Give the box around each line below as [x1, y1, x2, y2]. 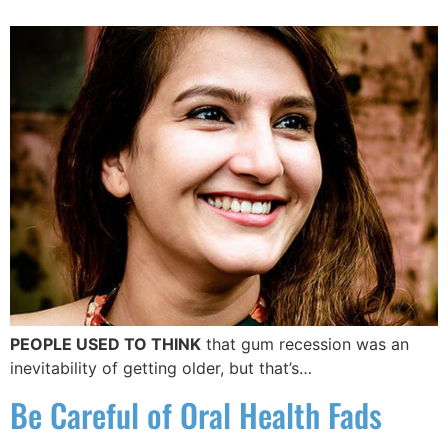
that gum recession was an [201, 334, 409, 355]
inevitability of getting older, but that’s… [10, 358, 312, 379]
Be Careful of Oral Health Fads [10, 391, 382, 439]
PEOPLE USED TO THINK [10, 334, 201, 355]
